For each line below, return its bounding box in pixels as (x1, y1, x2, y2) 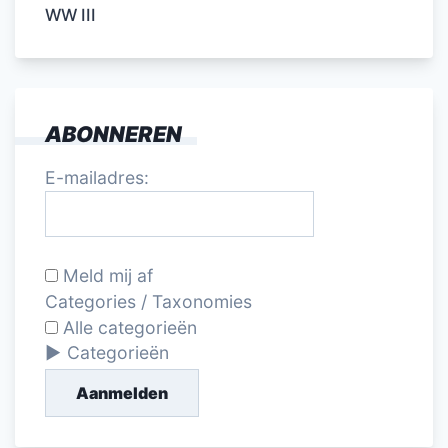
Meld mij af (58, 264, 153, 286)
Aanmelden (76, 382, 168, 403)
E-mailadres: (45, 166, 149, 188)
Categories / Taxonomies (45, 290, 252, 312)
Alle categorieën (58, 316, 197, 338)
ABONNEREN (45, 120, 182, 147)
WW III (45, 4, 96, 25)
